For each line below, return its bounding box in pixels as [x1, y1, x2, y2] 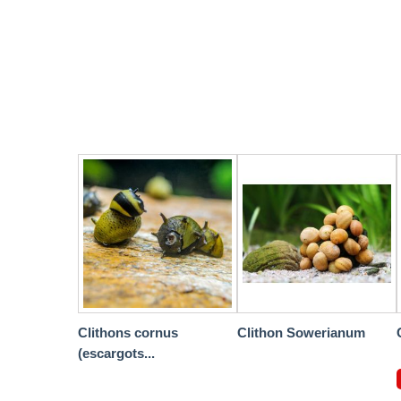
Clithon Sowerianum [237, 325, 365, 341]
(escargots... [78, 346, 155, 362]
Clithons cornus [78, 325, 178, 341]
